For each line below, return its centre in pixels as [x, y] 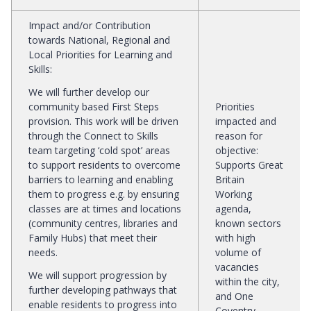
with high [235, 237]
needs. [43, 252]
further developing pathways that [103, 289]
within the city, [247, 281]
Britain [230, 179]
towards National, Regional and [99, 40]
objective [236, 150]
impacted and [246, 121]
